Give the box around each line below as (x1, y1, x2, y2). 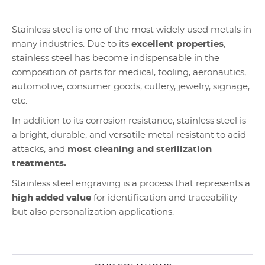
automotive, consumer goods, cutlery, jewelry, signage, (12, 82, 250, 91)
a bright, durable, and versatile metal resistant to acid (12, 131, 246, 140)
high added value (12, 193, 91, 202)
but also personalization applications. (12, 208, 174, 216)
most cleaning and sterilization (67, 145, 212, 154)
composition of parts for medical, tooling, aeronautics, (12, 68, 246, 77)
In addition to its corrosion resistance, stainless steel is (12, 117, 246, 125)
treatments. (12, 159, 66, 168)
